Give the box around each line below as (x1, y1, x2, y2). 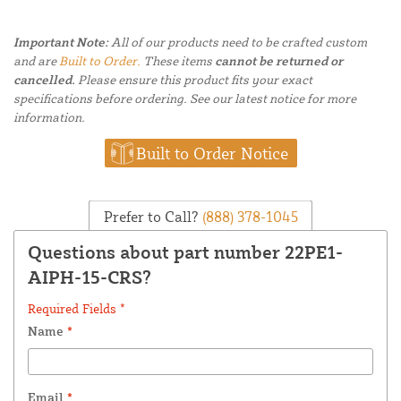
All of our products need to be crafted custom (108, 34, 367, 50)
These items (141, 53, 215, 69)
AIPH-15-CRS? (28, 266, 151, 289)
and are (13, 53, 59, 69)
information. (13, 109, 85, 125)
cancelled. (13, 72, 75, 88)
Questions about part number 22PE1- (28, 241, 343, 264)
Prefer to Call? (103, 207, 199, 226)
